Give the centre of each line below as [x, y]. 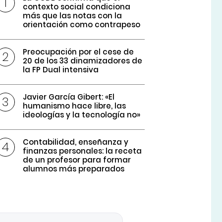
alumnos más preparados [74, 169]
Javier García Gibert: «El [69, 97]
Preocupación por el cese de [79, 52]
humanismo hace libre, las [75, 106]
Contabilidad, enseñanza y [76, 142]
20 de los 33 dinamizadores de [83, 61]
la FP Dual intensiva [61, 70]
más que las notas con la [73, 16]
